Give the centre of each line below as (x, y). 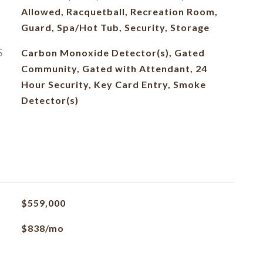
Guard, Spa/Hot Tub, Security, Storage (115, 27)
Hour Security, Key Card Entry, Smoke (113, 84)
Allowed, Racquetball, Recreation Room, (119, 11)
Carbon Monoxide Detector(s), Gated (113, 53)
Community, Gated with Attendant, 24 (114, 68)
